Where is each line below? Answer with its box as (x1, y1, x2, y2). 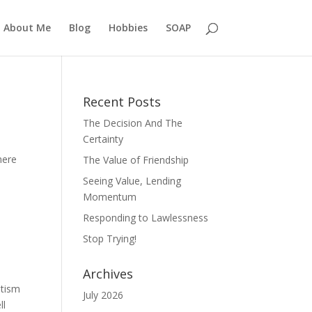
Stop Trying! (83, 232, 137, 245)
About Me (3, 21, 51, 34)
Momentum (83, 190, 137, 203)
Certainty (83, 132, 124, 146)
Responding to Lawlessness (83, 211, 209, 224)
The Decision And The (83, 116, 183, 130)
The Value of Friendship (83, 153, 189, 166)
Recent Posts (83, 93, 162, 110)
